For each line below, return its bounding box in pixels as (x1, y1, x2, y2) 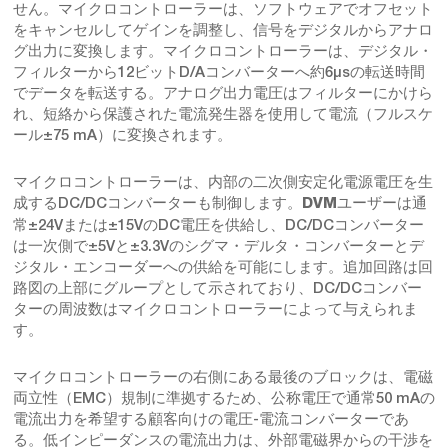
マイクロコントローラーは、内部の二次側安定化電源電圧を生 (13, 172, 433, 190)
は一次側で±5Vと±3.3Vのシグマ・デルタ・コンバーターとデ (13, 236, 424, 254)
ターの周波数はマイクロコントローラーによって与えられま (13, 299, 418, 317)
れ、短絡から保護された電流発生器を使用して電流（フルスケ (13, 104, 433, 122)
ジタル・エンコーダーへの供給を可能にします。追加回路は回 (13, 257, 433, 275)
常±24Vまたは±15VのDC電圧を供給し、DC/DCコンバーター (13, 215, 424, 233)
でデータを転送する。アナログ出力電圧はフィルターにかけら (13, 83, 433, 101)
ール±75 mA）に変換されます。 (13, 125, 236, 143)
